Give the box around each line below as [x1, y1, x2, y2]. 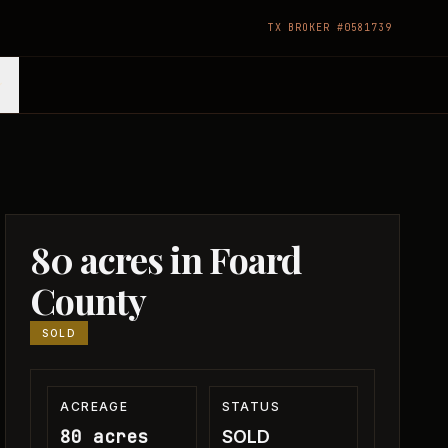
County [30, 276, 147, 324]
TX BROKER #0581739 [267, 21, 392, 34]
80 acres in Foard [30, 235, 302, 283]
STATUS [221, 399, 281, 414]
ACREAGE [60, 399, 129, 414]
